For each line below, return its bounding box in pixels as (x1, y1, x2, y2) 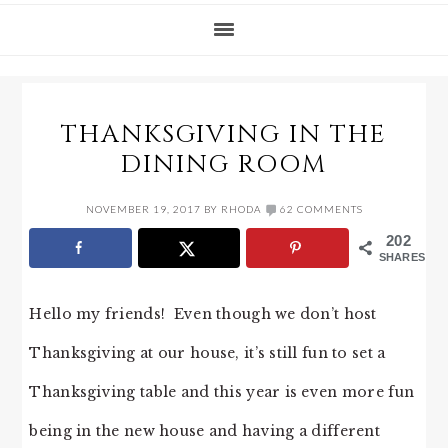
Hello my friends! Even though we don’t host (29, 304, 377, 323)
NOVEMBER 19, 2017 (85, 203, 201, 215)
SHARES (378, 251, 426, 263)
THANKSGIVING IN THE (61, 118, 387, 151)
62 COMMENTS (279, 203, 363, 215)
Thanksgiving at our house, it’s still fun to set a (29, 343, 386, 362)
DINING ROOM (121, 148, 327, 181)
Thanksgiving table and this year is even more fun (29, 382, 415, 401)
